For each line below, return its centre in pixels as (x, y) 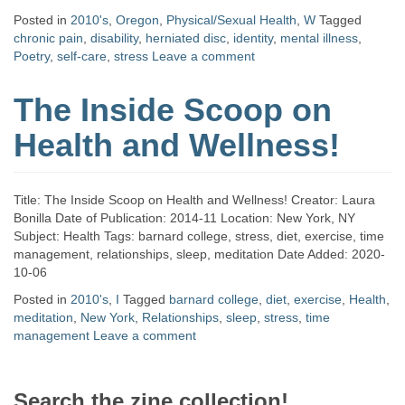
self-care (82, 56)
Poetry (32, 56)
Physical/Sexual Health (231, 20)
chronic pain (48, 38)
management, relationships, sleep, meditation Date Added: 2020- (199, 254)
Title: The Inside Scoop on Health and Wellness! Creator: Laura (194, 200)
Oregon (137, 20)
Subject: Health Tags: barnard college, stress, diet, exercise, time (199, 236)
